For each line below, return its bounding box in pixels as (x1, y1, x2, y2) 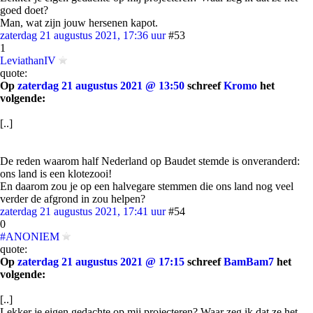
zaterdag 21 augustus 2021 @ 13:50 (17, 80, 184, 92)
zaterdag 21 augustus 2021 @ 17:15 (17, 256, 184, 268)
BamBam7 (224, 256, 274, 268)
